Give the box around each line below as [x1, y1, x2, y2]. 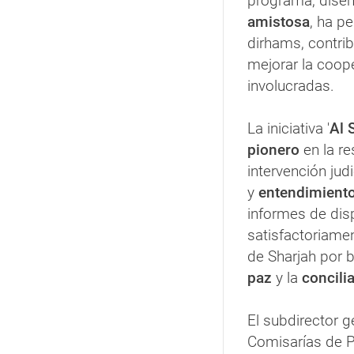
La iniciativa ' [247, 119, 330, 138]
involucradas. [247, 77, 334, 96]
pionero [247, 141, 299, 160]
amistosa [247, 13, 310, 32]
